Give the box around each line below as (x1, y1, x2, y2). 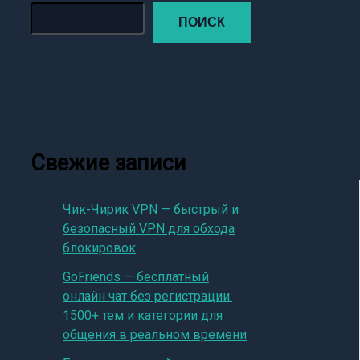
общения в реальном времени (63, 326, 247, 342)
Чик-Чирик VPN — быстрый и (63, 201, 239, 217)
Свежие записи (31, 149, 186, 176)
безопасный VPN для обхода (63, 220, 235, 236)
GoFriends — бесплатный (63, 268, 209, 284)
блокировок (63, 239, 136, 256)
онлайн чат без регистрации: (63, 288, 232, 304)
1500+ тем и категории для (63, 307, 223, 323)
